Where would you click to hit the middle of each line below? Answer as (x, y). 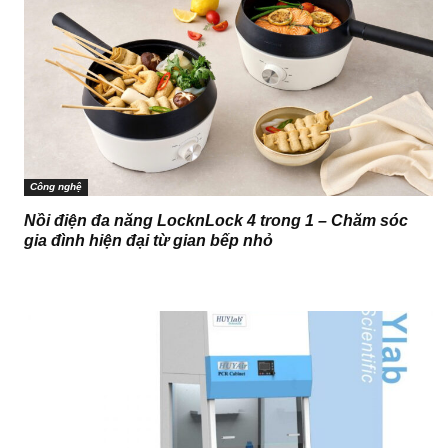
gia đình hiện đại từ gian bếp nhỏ (148, 241)
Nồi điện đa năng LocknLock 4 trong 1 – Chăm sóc (216, 221)
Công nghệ (56, 187)
